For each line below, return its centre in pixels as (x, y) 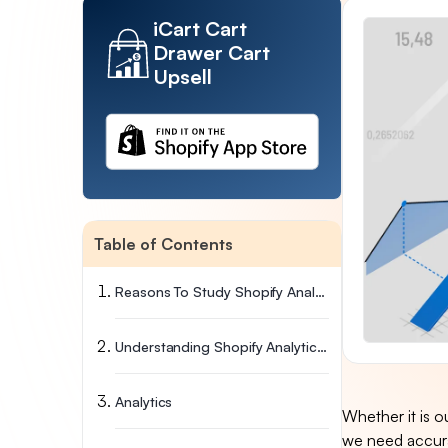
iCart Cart (200, 28)
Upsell (182, 76)
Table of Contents (163, 243)
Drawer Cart (211, 52)
